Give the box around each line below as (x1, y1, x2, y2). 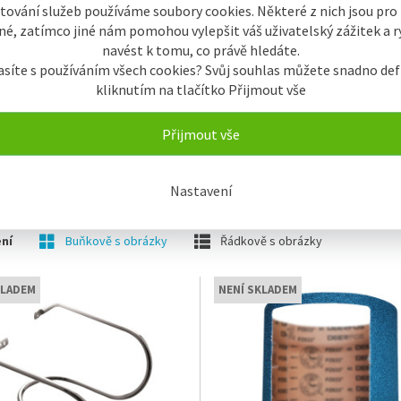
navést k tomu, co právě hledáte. (101, 40, 300, 58)
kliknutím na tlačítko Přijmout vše (95, 80, 306, 98)
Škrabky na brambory (29, 57, 182, 78)
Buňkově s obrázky (62, 233, 167, 249)
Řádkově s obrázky (217, 233, 322, 249)
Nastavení (169, 181, 232, 199)
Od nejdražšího (219, 184, 300, 200)
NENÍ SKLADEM (218, 282, 297, 297)
